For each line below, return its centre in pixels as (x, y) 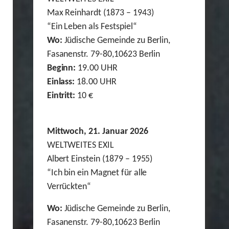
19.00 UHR (97, 68)
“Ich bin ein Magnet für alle (97, 173)
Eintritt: (61, 96)
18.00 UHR (96, 82)
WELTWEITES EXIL (81, 146)
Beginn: (61, 68)
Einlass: (61, 82)
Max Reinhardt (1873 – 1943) (100, 13)
